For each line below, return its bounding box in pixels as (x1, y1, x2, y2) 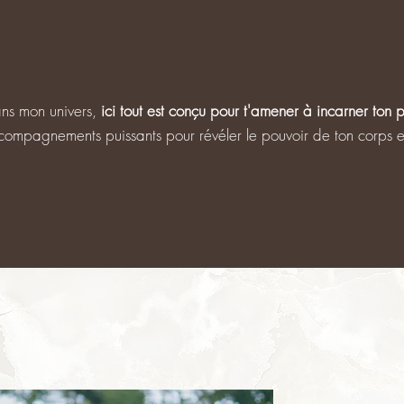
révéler (198, 124, 242, 145)
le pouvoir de (241, 124, 335, 145)
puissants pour (100, 124, 199, 145)
